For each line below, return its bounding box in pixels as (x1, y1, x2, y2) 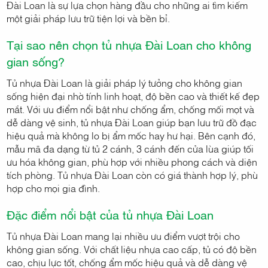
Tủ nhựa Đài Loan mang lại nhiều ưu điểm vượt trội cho (7, 229, 240, 243)
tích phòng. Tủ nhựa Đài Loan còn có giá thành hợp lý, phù (7, 168, 258, 182)
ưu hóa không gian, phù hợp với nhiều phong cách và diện (7, 155, 258, 169)
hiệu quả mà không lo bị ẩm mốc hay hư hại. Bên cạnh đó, (7, 129, 256, 142)
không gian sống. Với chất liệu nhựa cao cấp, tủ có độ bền (7, 242, 257, 256)
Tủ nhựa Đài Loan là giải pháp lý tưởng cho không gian (7, 76, 243, 90)
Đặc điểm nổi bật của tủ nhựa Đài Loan (7, 206, 214, 223)
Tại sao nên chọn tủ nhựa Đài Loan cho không (7, 36, 252, 53)
